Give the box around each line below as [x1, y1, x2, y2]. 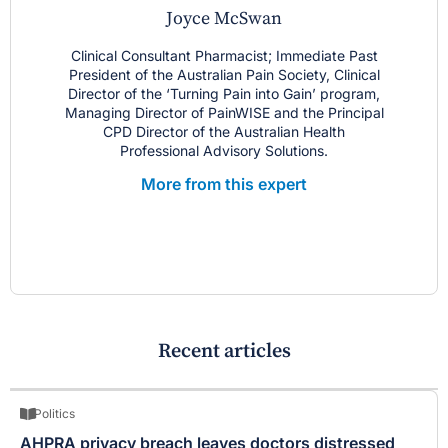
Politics [34, 406, 75, 422]
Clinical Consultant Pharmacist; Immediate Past [70, 47, 378, 65]
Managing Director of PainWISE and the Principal [64, 104, 384, 122]
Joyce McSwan [166, 7, 282, 31]
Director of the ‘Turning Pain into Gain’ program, [68, 85, 380, 103]
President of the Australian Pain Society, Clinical [68, 66, 380, 84]
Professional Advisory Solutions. [120, 142, 328, 160]
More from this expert [141, 174, 307, 195]
